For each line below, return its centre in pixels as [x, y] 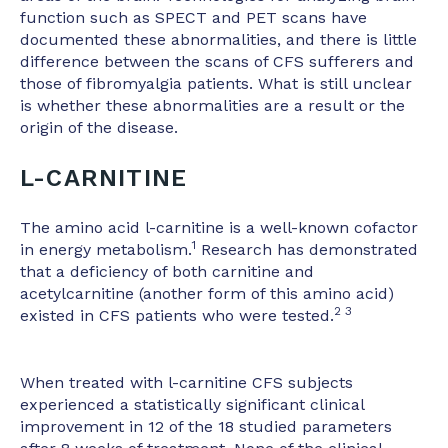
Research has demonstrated [307, 250]
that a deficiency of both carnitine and [167, 272]
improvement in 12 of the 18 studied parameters [206, 426]
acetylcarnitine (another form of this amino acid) [207, 294]
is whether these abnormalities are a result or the [212, 106]
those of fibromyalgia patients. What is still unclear [216, 84]
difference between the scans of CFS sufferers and [217, 62]
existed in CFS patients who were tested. [177, 316]
